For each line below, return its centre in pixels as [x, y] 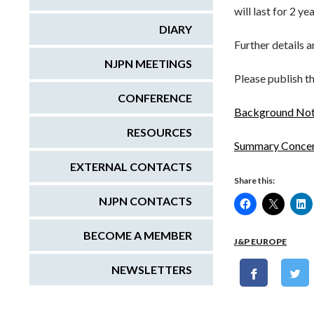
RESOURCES [159, 132]
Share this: [254, 180]
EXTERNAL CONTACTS [131, 166]
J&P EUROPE [260, 241]
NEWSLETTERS [152, 269]
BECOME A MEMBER [138, 235]
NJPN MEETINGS [148, 63]
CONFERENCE [155, 97]
